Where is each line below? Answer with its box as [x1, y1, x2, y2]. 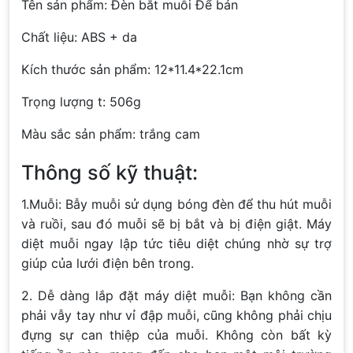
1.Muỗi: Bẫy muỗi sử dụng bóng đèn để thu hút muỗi [21, 196, 332, 213]
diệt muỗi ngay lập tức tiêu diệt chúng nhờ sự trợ [21, 236, 332, 252]
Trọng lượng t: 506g [21, 94, 141, 110]
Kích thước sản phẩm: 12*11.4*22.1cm [21, 61, 243, 78]
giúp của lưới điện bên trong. [21, 255, 194, 272]
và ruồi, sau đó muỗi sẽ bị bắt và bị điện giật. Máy [21, 216, 332, 232]
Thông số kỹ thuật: [21, 161, 198, 185]
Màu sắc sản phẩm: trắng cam [21, 126, 200, 143]
